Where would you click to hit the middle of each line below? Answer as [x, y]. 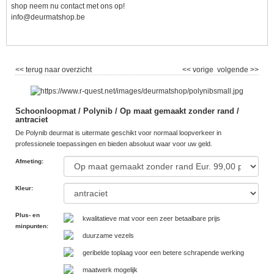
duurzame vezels [108, 236]
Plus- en [28, 215]
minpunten [31, 226]
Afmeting [28, 161]
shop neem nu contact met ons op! [68, 6]
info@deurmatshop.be [48, 17]
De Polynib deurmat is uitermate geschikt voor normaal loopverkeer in [118, 133]
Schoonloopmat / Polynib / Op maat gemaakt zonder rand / [127, 111]
